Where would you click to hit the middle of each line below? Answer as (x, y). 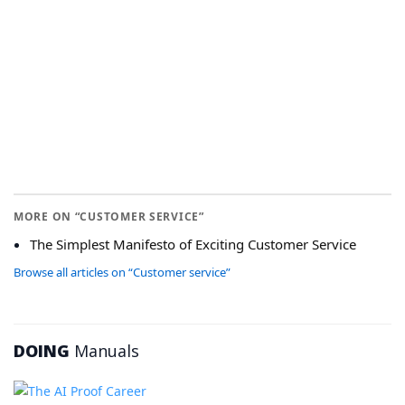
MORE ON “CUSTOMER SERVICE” (109, 217)
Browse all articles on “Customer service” (122, 273)
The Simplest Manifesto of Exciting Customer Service (193, 245)
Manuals (104, 351)
